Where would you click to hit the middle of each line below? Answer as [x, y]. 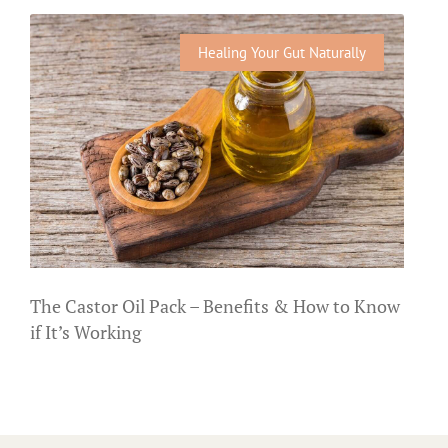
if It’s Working [85, 332]
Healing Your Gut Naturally [282, 52]
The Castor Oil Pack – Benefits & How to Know [215, 306]
